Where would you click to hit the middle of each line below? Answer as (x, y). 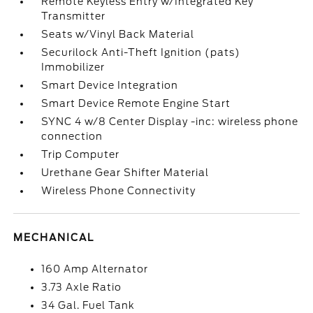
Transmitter (74, 16)
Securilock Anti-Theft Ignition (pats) (141, 52)
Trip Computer (81, 154)
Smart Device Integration (110, 85)
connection (72, 136)
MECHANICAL (54, 238)
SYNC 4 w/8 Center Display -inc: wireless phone (170, 122)
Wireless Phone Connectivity (119, 191)
